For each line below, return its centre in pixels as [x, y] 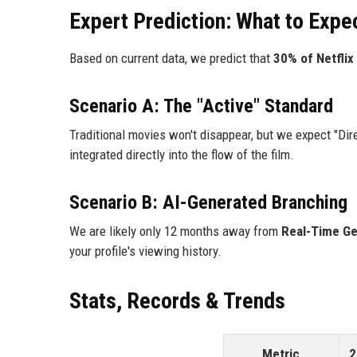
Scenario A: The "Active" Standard [201, 106]
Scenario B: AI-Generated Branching [208, 202]
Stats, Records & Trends [177, 300]
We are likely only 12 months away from [175, 231]
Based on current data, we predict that [171, 58]
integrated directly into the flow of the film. [182, 154]
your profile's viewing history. [145, 251]
